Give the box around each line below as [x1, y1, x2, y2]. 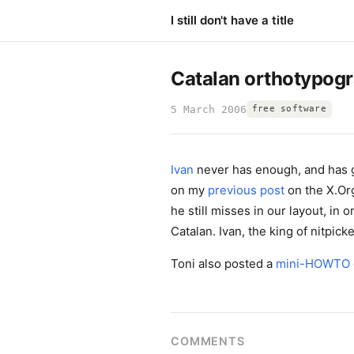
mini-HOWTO [276, 256, 350, 271]
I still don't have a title [171, 13, 295, 28]
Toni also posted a [171, 256, 276, 271]
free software [252, 104, 326, 114]
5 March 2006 [171, 103, 247, 115]
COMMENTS [171, 334, 245, 348]
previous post [208, 183, 284, 198]
